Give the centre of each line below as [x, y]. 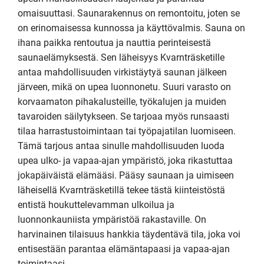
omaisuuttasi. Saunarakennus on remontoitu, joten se [129, 13]
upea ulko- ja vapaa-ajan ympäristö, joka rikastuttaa [125, 161]
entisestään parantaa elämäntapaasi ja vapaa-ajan [124, 249]
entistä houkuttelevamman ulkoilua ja [96, 205]
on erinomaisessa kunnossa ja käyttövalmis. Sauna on [131, 28]
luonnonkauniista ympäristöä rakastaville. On [112, 220]
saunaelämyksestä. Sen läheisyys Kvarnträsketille [121, 57]
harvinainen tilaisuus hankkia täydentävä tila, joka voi [129, 234]
